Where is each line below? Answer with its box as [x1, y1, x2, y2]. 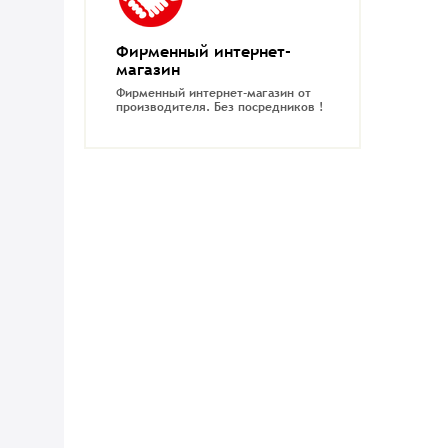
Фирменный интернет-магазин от [115, 84, 311, 103]
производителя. [115, 98, 214, 117]
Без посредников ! [213, 98, 323, 117]
